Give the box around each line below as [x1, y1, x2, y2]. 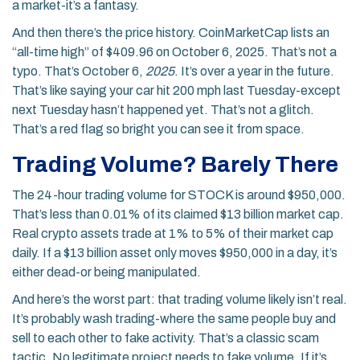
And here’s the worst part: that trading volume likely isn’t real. [12, 292, 347, 307]
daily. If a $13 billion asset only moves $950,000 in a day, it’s [12, 246, 337, 260]
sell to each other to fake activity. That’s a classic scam [12, 331, 319, 346]
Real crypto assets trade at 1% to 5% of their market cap [12, 227, 333, 241]
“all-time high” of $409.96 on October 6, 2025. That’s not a [12, 45, 337, 59]
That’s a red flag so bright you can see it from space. [12, 122, 305, 137]
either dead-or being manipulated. [12, 265, 201, 280]
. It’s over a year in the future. [174, 64, 334, 79]
